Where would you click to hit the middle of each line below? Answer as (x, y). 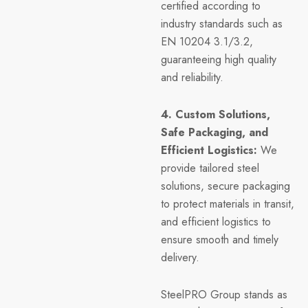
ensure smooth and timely (220, 240)
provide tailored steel (210, 168)
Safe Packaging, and (214, 133)
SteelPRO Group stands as (224, 295)
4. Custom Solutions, (216, 115)
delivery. (180, 258)
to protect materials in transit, (228, 204)
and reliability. (192, 78)
